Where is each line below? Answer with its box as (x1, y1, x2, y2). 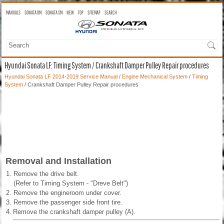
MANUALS (6, 9, 20, 15)
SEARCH (104, 9, 116, 15)
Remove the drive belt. (13, 169, 79, 177)
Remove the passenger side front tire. (13, 198, 122, 206)
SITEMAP (87, 9, 100, 15)
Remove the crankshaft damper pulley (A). (13, 207, 135, 215)
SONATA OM (24, 9, 41, 15)
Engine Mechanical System (122, 73, 187, 79)
